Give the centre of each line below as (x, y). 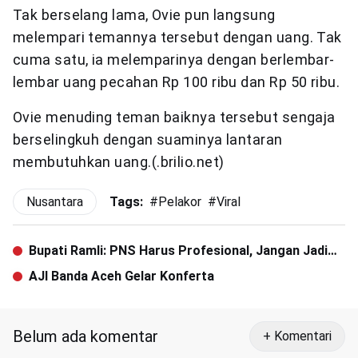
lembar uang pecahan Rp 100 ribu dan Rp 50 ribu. (177, 82)
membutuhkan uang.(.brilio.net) (119, 162)
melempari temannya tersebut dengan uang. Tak (177, 38)
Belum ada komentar (86, 337)
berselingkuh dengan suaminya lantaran (148, 140)
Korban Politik (72, 270)
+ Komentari (297, 336)
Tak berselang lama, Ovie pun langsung (144, 15)
